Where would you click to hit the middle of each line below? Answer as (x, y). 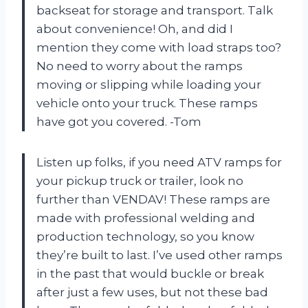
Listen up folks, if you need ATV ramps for (159, 162)
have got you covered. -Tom (119, 121)
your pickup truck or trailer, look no (140, 180)
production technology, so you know (145, 236)
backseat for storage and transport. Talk (155, 10)
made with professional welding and (146, 218)
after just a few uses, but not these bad (152, 292)
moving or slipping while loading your (149, 84)
